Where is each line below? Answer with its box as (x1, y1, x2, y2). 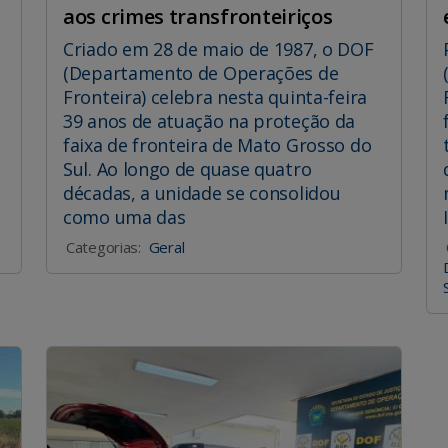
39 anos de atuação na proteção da (63, 109, 356, 134)
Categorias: (66, 237, 141, 258)
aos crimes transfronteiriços (63, 3, 333, 31)
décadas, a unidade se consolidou (63, 181, 341, 206)
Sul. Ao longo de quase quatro (63, 157, 312, 182)
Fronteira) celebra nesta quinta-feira (63, 85, 367, 110)
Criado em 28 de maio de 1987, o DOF (63, 37, 374, 62)
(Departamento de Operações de (63, 61, 339, 86)
